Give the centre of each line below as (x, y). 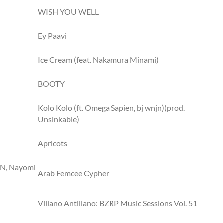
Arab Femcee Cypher (73, 173)
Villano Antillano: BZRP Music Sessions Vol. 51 (117, 203)
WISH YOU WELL (68, 12)
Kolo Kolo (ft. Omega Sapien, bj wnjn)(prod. (111, 107)
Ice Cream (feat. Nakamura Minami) (98, 59)
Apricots (53, 143)
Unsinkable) (58, 119)
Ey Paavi (52, 36)
